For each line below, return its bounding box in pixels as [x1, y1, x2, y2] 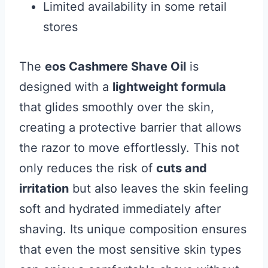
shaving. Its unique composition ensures [19, 222, 246, 236]
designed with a [19, 80, 112, 94]
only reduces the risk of [19, 161, 156, 175]
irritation [19, 181, 69, 196]
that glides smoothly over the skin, [19, 100, 214, 114]
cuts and [156, 161, 207, 175]
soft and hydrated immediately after [19, 202, 221, 216]
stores [43, 20, 78, 34]
